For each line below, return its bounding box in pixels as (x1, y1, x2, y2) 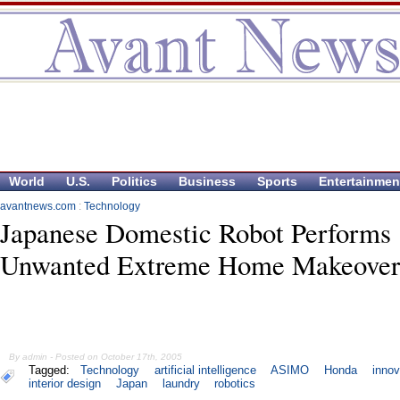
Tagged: (29, 363, 77, 378)
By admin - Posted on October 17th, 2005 (9, 352, 183, 362)
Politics (112, 174, 157, 188)
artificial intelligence (154, 363, 257, 378)
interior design (29, 377, 101, 391)
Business (179, 174, 236, 188)
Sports (257, 174, 297, 188)
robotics (214, 377, 256, 391)
